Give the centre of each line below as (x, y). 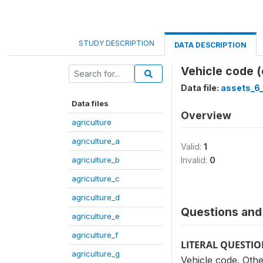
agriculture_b (96, 160)
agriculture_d (96, 197)
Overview (206, 115)
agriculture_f (95, 235)
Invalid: (195, 160)
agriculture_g (96, 254)
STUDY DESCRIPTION (117, 43)
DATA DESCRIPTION (210, 45)
